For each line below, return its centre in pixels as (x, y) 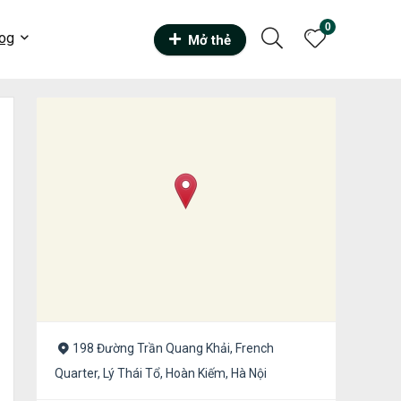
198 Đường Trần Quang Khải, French (173, 349)
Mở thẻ (209, 40)
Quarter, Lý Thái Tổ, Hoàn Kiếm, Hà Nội (161, 374)
